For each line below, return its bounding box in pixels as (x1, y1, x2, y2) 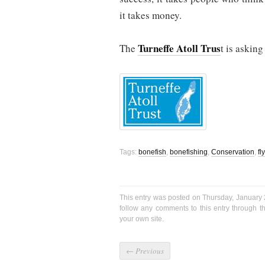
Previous (134, 245, 164, 257)
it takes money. (119, 8, 182, 22)
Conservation (211, 148, 254, 157)
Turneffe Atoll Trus (138, 41, 221, 56)
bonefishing (170, 148, 208, 157)
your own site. (119, 215, 164, 224)
